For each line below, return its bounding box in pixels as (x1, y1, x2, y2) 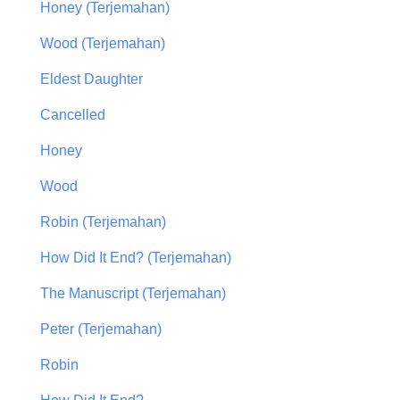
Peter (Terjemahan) (40, 321, 162, 337)
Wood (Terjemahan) (40, 36, 165, 52)
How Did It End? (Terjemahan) (40, 250, 231, 266)
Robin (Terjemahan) (40, 214, 166, 230)
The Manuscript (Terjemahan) (40, 286, 226, 302)
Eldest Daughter (40, 71, 143, 87)
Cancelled (40, 107, 105, 123)
